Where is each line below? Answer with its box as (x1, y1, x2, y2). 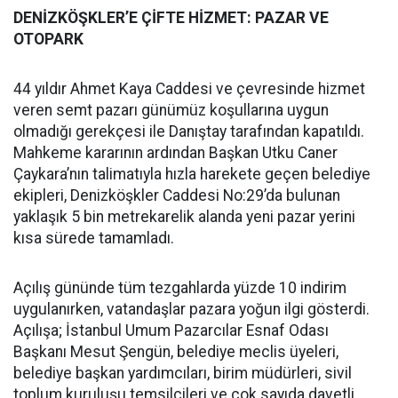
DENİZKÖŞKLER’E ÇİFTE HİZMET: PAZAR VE (13, 9, 329, 28)
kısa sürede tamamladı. (13, 229, 174, 248)
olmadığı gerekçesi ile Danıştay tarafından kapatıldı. (13, 123, 364, 141)
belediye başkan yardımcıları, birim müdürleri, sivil (13, 364, 352, 383)
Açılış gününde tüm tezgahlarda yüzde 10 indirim (13, 279, 346, 298)
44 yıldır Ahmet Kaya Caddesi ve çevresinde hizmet (13, 80, 365, 99)
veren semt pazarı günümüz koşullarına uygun (13, 101, 329, 120)
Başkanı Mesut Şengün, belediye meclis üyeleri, (13, 343, 338, 362)
